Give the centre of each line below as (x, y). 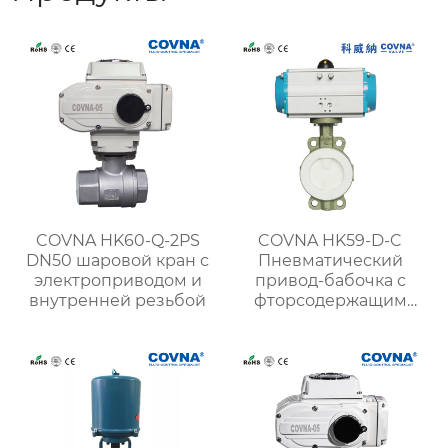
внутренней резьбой (118, 300)
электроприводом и (117, 280)
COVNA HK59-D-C (330, 240)
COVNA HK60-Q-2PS (117, 240)
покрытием (330, 320)
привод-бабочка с (330, 280)
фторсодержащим (330, 300)
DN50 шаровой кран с (118, 260)
